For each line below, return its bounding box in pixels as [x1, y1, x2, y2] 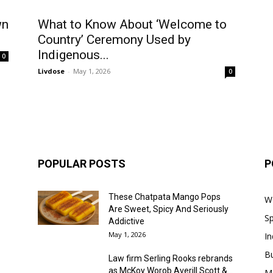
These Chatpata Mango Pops [108, 192, 221, 202]
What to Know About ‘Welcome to [38, 17, 227, 32]
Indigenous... [38, 48, 109, 62]
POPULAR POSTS [38, 157, 126, 170]
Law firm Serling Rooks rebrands [108, 253, 233, 263]
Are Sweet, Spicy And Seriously [108, 204, 229, 214]
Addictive [108, 216, 144, 226]
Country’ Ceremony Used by [38, 32, 191, 47]
